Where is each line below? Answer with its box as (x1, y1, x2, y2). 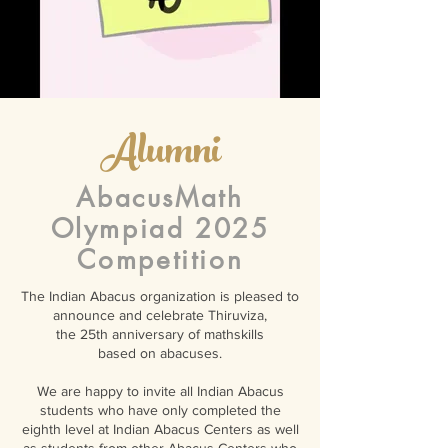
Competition (76, 243, 244, 277)
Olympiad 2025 (50, 212, 270, 246)
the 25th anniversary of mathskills (56, 326, 264, 342)
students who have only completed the (39, 402, 281, 418)
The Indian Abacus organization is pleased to (21, 288, 299, 304)
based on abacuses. (98, 345, 222, 361)
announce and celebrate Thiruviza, (53, 307, 267, 323)
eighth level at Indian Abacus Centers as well (21, 421, 299, 437)
